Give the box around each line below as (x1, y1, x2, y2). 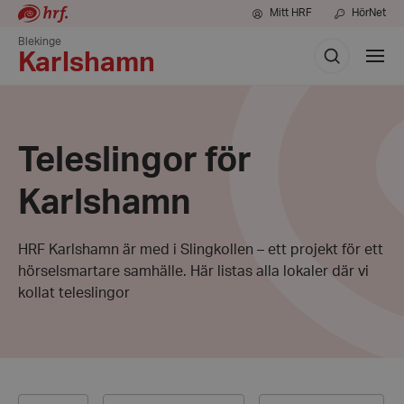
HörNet (352, 7, 386, 18)
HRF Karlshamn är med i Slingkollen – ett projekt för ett (18, 243, 383, 257)
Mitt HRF (270, 7, 312, 18)
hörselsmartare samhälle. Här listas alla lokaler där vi (18, 264, 369, 279)
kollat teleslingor (18, 286, 130, 300)
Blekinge (18, 36, 61, 47)
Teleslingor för (18, 143, 252, 178)
